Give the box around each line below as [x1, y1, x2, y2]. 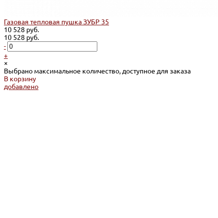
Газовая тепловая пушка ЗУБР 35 [4, 18, 109, 26]
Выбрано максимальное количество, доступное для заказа [4, 67, 191, 75]
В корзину [4, 75, 36, 83]
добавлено [4, 83, 38, 91]
